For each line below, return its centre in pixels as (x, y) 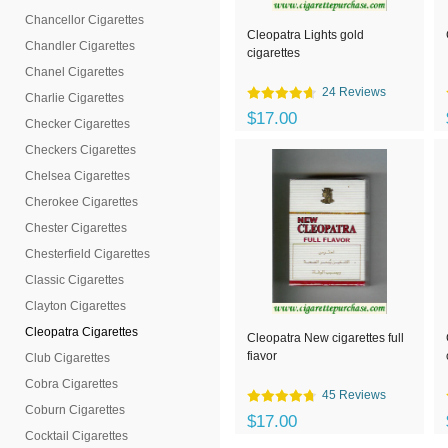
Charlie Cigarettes (74, 98)
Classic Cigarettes (74, 280)
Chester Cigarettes (76, 228)
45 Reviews (354, 395)
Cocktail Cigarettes (76, 436)
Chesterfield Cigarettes (87, 254)
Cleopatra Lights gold (305, 35)
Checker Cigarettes (77, 124)
